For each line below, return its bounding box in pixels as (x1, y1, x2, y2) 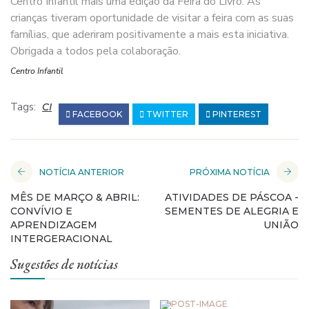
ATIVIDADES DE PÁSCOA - (165, 190, 299, 203)
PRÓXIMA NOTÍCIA (190, 166, 270, 177)
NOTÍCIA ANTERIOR (39, 166, 124, 177)
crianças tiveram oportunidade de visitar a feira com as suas (10, 10, 294, 26)
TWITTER (144, 108, 188, 119)
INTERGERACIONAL (10, 232, 112, 245)
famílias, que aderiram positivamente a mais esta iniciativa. (10, 26, 289, 42)
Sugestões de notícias (10, 255, 118, 273)
